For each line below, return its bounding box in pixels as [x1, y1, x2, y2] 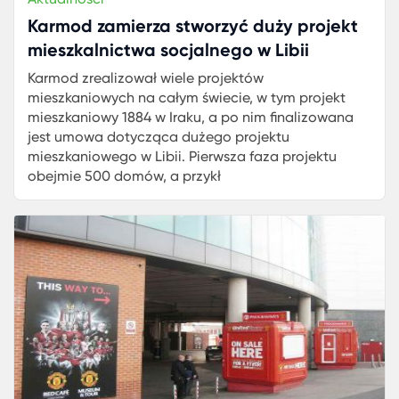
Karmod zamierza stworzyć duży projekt [28, 15, 358, 37]
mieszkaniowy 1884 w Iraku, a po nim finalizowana [28, 109, 354, 126]
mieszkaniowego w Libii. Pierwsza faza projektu [28, 148, 337, 165]
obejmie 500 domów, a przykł [28, 167, 221, 184]
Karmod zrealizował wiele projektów [28, 69, 264, 86]
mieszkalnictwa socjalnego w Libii [28, 39, 309, 61]
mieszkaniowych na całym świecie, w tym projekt [28, 89, 346, 106]
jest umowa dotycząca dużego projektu [28, 128, 289, 145]
